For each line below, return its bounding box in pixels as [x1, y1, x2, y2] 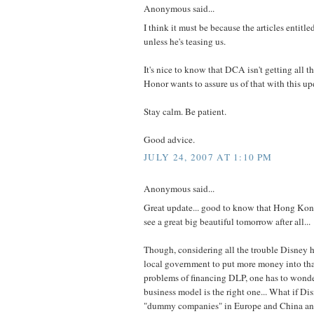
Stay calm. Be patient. [144, 104, 226, 118]
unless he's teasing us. [144, 34, 226, 48]
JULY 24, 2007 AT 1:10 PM [144, 151, 273, 164]
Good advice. [144, 132, 195, 146]
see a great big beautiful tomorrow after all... [144, 214, 310, 228]
